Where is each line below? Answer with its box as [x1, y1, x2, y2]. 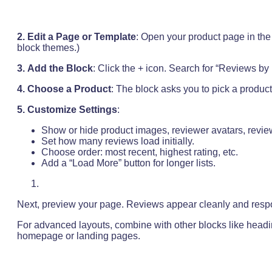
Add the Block [27, 63, 93, 73]
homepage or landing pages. [17, 230, 140, 241]
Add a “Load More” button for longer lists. [41, 157, 216, 168]
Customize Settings [27, 104, 117, 115]
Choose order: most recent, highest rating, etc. [41, 146, 238, 157]
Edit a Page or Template [27, 31, 136, 42]
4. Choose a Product [17, 83, 111, 94]
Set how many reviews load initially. [41, 135, 194, 146]
